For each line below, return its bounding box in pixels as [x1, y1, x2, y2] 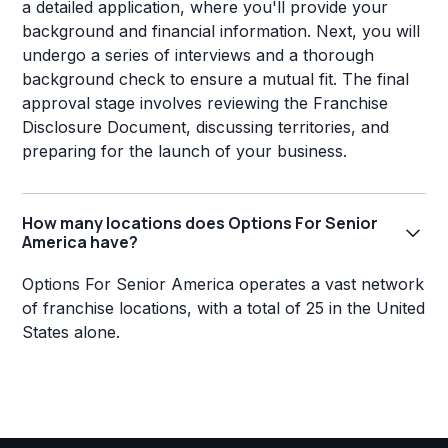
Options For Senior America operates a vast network [22, 274, 425, 295]
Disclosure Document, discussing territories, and [22, 117, 390, 138]
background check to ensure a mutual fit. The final [22, 69, 410, 90]
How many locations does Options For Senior [22, 212, 379, 235]
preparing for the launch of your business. [22, 141, 348, 162]
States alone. [22, 322, 121, 343]
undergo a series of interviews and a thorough [22, 45, 375, 66]
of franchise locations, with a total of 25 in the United [22, 298, 426, 319]
